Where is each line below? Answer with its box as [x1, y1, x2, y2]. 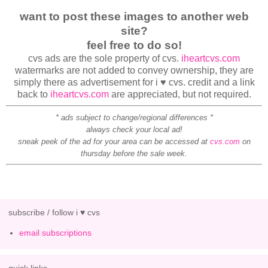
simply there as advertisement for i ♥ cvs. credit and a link [13, 77, 255, 88]
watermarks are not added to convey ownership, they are [14, 65, 254, 76]
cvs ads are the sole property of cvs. [28, 53, 181, 64]
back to [17, 89, 50, 100]
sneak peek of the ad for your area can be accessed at [17, 136, 210, 146]
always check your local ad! [86, 124, 182, 134]
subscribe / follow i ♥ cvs [8, 207, 100, 217]
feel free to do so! [86, 39, 182, 52]
